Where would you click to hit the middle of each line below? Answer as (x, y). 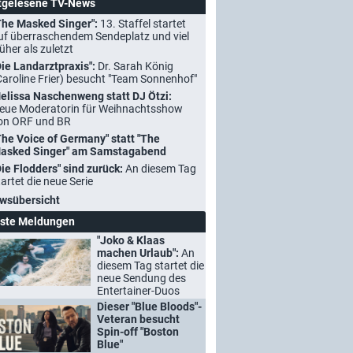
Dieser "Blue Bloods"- (149, 307)
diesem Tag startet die (150, 266)
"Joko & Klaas (131, 240)
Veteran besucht (138, 319)
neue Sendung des (141, 278)
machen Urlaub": (139, 253)
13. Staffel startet (143, 24)
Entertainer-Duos (138, 291)
